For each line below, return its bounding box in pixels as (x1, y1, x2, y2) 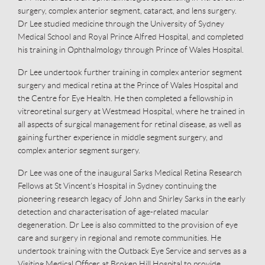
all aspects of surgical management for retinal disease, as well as (18, 119, 241, 129)
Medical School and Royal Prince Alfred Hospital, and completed (18, 31, 244, 41)
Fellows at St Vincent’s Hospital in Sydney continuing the (18, 180, 216, 190)
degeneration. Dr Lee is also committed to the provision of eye (18, 219, 238, 230)
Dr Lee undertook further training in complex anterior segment (18, 67, 242, 77)
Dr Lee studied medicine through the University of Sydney (18, 18, 224, 28)
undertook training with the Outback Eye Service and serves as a (18, 245, 247, 256)
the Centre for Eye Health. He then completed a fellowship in (18, 93, 233, 103)
